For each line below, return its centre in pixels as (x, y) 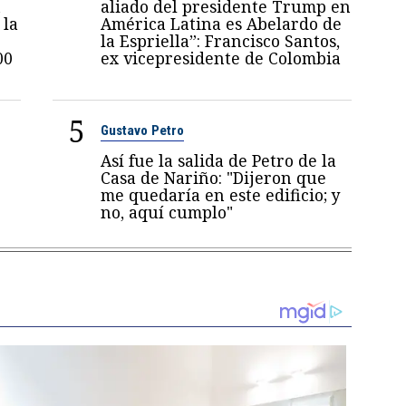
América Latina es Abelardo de (222, 23)
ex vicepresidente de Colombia (221, 58)
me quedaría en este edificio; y (221, 194)
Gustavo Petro (143, 130)
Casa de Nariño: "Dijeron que (214, 177)
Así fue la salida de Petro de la (219, 160)
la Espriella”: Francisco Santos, (221, 40)
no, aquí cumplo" (167, 212)
